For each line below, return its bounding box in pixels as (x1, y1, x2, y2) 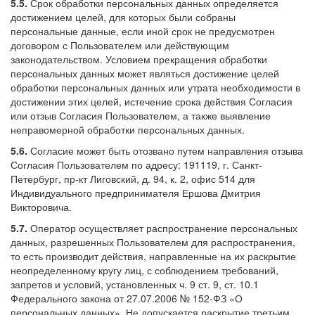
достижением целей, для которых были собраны (11, 9, 236, 24)
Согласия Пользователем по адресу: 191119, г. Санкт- (11, 157, 262, 172)
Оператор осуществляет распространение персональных (27, 220, 297, 235)
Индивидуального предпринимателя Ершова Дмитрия (11, 185, 261, 200)
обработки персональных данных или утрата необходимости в (11, 79, 300, 94)
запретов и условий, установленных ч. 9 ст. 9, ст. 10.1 (11, 276, 259, 291)
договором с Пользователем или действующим (11, 37, 229, 52)
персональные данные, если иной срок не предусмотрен (11, 23, 275, 38)
